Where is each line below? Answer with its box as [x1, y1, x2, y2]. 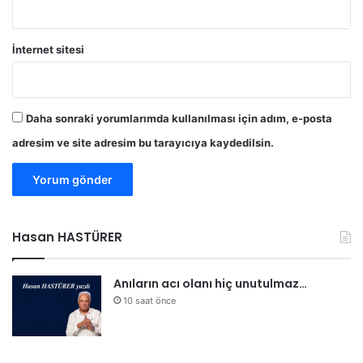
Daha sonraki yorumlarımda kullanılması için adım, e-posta [26, 112, 332, 126]
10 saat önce [123, 295, 176, 307]
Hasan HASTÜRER [12, 228, 122, 246]
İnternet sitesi [12, 43, 84, 57]
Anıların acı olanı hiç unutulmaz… [113, 275, 307, 293]
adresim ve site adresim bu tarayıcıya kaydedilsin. [12, 136, 274, 150]
